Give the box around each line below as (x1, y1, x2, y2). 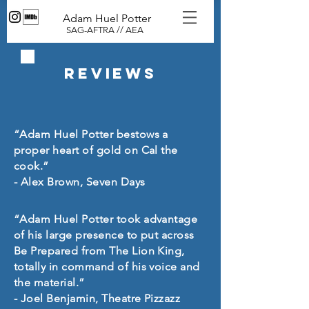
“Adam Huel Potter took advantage (14, 212, 198, 226)
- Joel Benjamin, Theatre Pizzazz (14, 292, 181, 305)
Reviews (63, 64, 158, 83)
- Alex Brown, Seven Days (14, 175, 146, 188)
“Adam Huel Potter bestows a (14, 128, 168, 141)
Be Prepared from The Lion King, (14, 244, 185, 257)
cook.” (14, 159, 49, 172)
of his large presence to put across (14, 228, 195, 241)
